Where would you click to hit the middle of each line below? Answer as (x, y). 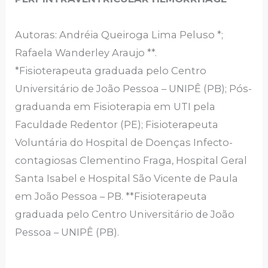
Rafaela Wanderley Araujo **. (86, 52)
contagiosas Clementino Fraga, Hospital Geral (131, 160)
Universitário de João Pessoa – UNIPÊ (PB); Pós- (134, 88)
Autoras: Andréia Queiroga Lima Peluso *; (119, 34)
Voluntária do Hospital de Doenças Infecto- (124, 142)
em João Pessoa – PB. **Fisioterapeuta (111, 196)
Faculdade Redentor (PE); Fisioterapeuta (117, 124)
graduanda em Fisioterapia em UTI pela (115, 106)
